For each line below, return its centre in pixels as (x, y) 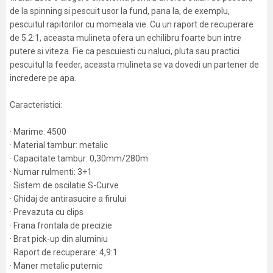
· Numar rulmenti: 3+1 (51, 172)
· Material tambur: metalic (59, 145)
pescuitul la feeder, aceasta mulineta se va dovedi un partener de (134, 65)
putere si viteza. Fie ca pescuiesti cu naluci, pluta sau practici (125, 51)
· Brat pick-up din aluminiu (59, 239)
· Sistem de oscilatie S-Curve (64, 185)
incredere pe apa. (43, 78)
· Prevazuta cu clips (47, 212)
